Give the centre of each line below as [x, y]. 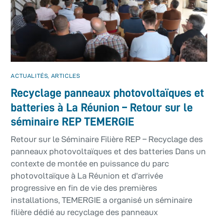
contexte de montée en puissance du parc [90, 164]
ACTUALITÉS [29, 75]
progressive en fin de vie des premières [84, 188]
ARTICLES [65, 75]
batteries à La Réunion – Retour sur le [102, 107]
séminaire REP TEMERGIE [73, 122]
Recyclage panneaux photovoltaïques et [108, 93]
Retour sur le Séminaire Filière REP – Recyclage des [107, 139]
